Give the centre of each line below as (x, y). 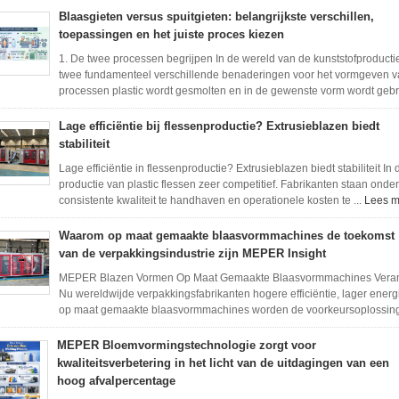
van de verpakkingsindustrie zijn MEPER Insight (192, 253)
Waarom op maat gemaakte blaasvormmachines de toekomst (227, 236)
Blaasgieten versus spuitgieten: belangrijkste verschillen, (216, 16)
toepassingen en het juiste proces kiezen (171, 34)
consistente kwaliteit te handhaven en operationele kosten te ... (212, 200)
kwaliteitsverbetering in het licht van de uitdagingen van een (223, 363)
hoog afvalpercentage (116, 381)
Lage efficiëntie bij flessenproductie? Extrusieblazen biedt (219, 126)
